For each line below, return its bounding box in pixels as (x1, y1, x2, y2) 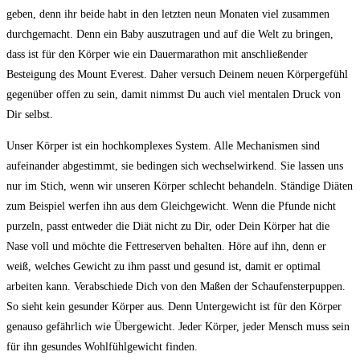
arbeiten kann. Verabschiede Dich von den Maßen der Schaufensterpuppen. (6, 280, 346, 292)
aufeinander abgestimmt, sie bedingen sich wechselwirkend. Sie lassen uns (6, 160, 343, 172)
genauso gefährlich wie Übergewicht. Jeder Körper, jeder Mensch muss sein (6, 321, 350, 333)
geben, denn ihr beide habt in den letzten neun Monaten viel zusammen (6, 8, 329, 20)
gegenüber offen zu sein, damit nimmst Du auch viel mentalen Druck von (6, 88, 341, 100)
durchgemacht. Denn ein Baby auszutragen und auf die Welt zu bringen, (6, 28, 333, 40)
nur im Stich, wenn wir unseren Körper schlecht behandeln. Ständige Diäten (6, 180, 353, 192)
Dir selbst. (6, 108, 53, 121)
